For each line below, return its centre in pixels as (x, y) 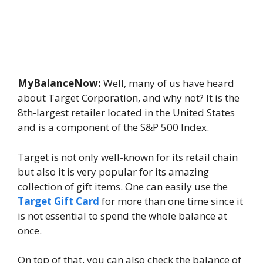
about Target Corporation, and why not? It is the (129, 98)
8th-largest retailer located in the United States (126, 113)
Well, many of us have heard (168, 83)
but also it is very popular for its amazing (113, 171)
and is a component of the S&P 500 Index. (113, 127)
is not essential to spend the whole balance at (122, 215)
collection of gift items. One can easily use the (123, 186)
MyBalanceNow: (59, 83)
